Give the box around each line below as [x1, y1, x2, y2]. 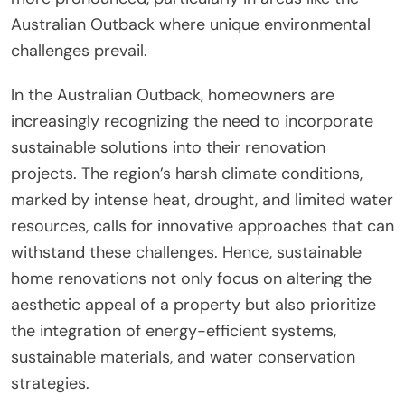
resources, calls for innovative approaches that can [11, 214, 394, 237]
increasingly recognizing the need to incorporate [11, 109, 373, 132]
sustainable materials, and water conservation [11, 345, 355, 368]
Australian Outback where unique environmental [11, 13, 371, 35]
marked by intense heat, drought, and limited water [11, 188, 393, 211]
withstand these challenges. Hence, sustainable [11, 240, 362, 263]
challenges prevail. [11, 39, 147, 61]
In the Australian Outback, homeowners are [11, 83, 334, 106]
